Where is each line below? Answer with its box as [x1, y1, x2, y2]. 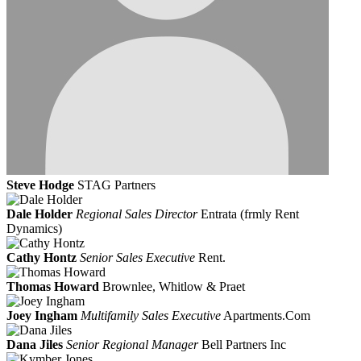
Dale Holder [6, 207, 73, 222]
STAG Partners [77, 178, 156, 193]
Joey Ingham [6, 309, 77, 323]
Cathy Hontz [6, 251, 77, 265]
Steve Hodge [6, 178, 74, 193]
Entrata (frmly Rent [201, 207, 299, 222]
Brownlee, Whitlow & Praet [102, 280, 245, 294]
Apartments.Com [223, 309, 310, 323]
